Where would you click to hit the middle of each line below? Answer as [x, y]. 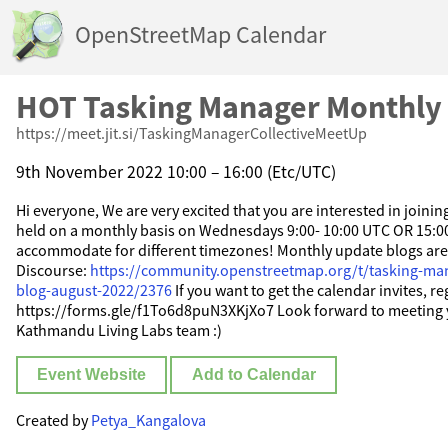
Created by [53, 420]
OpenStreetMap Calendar [200, 35]
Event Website [92, 375]
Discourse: [53, 270]
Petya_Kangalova [148, 420]
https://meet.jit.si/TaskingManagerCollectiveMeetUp [191, 133]
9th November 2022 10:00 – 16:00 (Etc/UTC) [176, 171]
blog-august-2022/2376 [94, 290]
